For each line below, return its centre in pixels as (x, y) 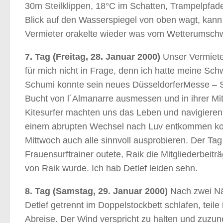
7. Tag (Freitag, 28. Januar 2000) (93, 57)
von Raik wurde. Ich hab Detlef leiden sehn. (111, 168)
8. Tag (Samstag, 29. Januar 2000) (96, 191)
